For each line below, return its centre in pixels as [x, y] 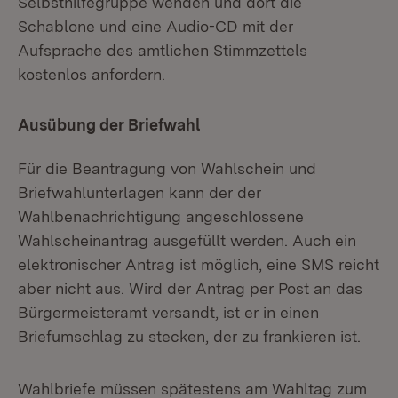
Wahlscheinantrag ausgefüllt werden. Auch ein [187, 240]
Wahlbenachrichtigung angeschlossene [161, 216]
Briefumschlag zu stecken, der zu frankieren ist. [189, 336]
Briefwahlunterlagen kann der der [139, 192]
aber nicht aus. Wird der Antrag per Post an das [190, 288]
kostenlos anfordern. [92, 74]
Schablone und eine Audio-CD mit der [155, 26]
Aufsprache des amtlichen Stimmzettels [163, 50]
